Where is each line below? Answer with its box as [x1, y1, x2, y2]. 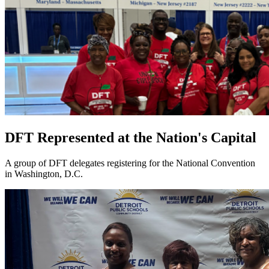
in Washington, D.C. [5, 169, 83, 180]
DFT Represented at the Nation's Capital [5, 130, 256, 146]
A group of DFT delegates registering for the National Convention [5, 158, 255, 169]
